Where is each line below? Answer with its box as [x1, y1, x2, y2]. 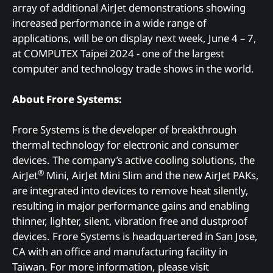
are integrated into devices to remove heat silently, [12, 183, 249, 197]
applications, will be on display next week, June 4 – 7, [12, 30, 257, 45]
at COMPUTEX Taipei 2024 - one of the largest [12, 46, 224, 60]
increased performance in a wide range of [12, 15, 207, 30]
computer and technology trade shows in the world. [12, 61, 254, 76]
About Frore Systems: [12, 91, 122, 106]
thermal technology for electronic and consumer [12, 137, 239, 152]
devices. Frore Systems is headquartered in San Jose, [12, 229, 258, 243]
